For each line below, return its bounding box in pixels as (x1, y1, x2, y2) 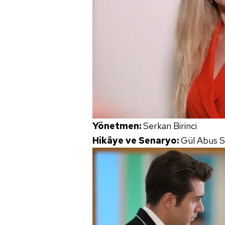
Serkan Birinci (143, 120, 197, 132)
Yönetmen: (92, 120, 143, 132)
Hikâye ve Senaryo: (92, 135, 181, 147)
